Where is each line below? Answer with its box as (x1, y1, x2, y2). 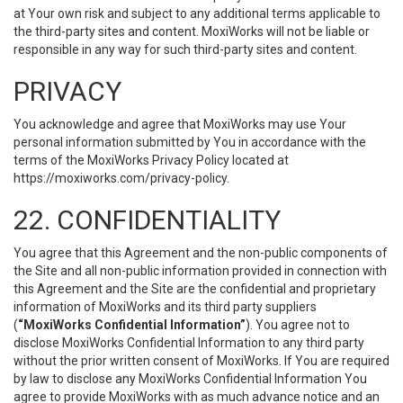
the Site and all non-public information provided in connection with (13, 264, 387, 278)
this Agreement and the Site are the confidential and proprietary (13, 282, 376, 296)
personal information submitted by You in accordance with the (13, 135, 366, 149)
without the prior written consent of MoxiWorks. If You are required (13, 354, 390, 368)
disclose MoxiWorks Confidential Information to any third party (13, 336, 364, 350)
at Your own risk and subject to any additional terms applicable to (13, 6, 381, 21)
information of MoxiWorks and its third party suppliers (13, 300, 317, 314)
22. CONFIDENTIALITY (13, 204, 281, 236)
